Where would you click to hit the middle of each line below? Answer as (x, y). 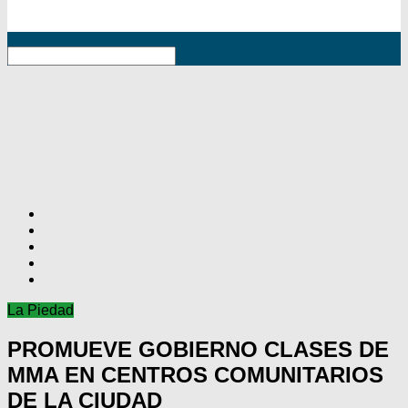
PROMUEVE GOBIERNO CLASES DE (198, 350)
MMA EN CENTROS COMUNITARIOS (195, 375)
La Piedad (41, 311)
